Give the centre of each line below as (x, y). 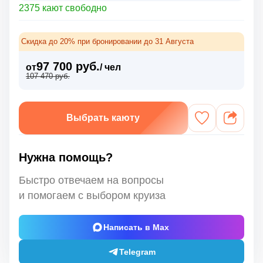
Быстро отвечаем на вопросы (91, 180)
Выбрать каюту (103, 117)
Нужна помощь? (66, 157)
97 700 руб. (68, 66)
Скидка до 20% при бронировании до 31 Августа (107, 41)
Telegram (137, 252)
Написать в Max (136, 227)
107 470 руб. (48, 76)
